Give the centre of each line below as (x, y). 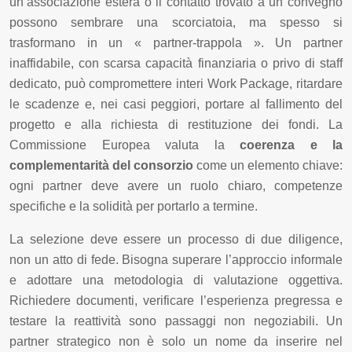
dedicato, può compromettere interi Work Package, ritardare (176, 84)
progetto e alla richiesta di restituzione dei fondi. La (176, 125)
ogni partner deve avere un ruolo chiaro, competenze (176, 186)
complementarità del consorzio (101, 165)
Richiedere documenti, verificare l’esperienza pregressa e (176, 301)
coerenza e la (291, 145)
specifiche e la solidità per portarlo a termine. (134, 206)
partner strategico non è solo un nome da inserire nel (176, 341)
